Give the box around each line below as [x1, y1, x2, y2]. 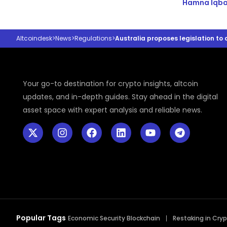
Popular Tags [16, 213, 66, 223]
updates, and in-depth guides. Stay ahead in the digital [23, 92, 218, 102]
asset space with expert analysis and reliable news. [23, 105, 203, 116]
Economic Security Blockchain [68, 214, 160, 223]
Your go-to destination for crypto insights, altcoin [23, 79, 199, 89]
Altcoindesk [16, 34, 52, 43]
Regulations [74, 34, 112, 43]
